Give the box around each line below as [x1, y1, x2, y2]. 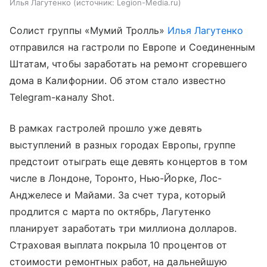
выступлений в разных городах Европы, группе [10, 138, 236, 151]
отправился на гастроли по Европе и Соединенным [10, 41, 256, 53]
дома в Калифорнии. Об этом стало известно [10, 74, 226, 86]
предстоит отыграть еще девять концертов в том [10, 155, 248, 167]
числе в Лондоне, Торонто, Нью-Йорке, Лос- [10, 172, 222, 184]
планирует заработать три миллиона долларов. [10, 222, 237, 234]
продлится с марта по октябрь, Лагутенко [10, 205, 211, 218]
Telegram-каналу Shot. [10, 91, 115, 103]
